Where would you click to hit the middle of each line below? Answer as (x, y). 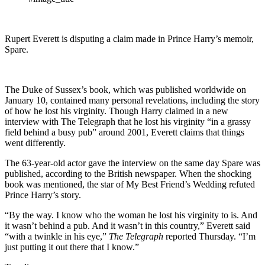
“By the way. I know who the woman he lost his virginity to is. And (131, 215)
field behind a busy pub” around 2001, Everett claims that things (125, 132)
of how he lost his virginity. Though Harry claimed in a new (117, 111)
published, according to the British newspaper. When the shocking (128, 173)
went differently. (35, 143)
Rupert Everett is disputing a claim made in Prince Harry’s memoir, (129, 38)
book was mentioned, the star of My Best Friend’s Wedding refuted (130, 184)
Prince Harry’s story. (43, 195)
